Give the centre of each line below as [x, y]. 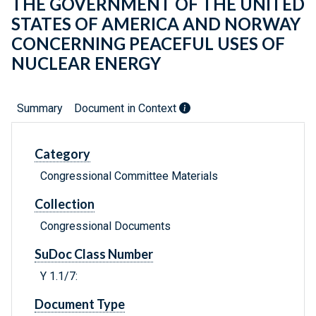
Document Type [80, 304]
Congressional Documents [105, 226]
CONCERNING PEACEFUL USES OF [148, 44]
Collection [65, 204]
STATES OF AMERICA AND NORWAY [156, 24]
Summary [40, 109]
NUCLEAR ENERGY [86, 63]
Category [62, 154]
